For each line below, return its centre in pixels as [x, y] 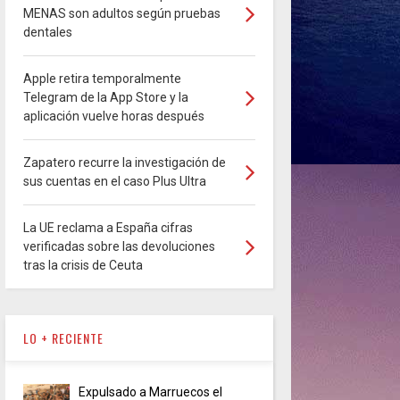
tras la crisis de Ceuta [83, 266]
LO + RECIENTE [63, 338]
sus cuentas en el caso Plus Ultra [114, 182]
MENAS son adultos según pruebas [121, 14]
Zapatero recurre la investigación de [124, 163]
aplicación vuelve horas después [113, 117]
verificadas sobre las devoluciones [119, 247]
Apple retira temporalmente [102, 79]
